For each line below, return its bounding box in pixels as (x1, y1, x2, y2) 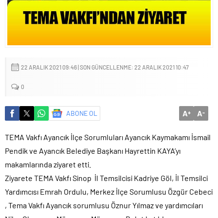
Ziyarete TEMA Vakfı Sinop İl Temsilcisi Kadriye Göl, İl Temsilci (5, 173, 208, 182)
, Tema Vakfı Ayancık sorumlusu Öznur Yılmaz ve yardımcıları (5, 200, 203, 210)
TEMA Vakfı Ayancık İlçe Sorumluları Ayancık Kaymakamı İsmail (5, 132, 211, 142)
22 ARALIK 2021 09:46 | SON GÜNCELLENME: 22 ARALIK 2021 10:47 (21, 63, 189, 71)
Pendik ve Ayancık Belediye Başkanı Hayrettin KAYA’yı (5, 145, 181, 155)
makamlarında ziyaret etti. (5, 159, 91, 169)
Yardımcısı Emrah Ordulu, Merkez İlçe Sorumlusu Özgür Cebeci (5, 186, 213, 196)
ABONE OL (66, 109, 97, 117)
